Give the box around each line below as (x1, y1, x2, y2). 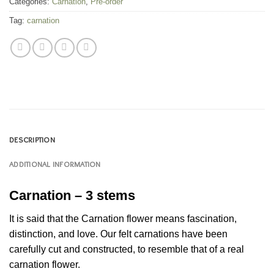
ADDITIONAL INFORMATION (9, 159, 101, 169)
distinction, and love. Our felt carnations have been (9, 228, 228, 239)
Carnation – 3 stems (9, 187, 135, 203)
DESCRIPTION (9, 135, 55, 144)
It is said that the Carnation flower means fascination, (9, 213, 237, 224)
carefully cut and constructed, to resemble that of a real (9, 243, 244, 254)
